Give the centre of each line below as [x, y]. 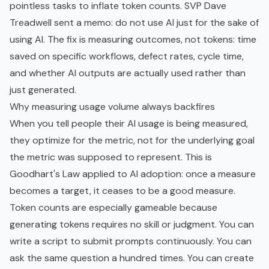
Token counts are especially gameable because [113, 208]
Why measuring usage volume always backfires [112, 107]
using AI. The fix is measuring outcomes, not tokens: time [133, 40]
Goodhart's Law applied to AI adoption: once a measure [133, 174]
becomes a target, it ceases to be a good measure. [122, 191]
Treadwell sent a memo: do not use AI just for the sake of [134, 23]
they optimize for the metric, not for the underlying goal [132, 141]
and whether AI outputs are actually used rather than [128, 73]
